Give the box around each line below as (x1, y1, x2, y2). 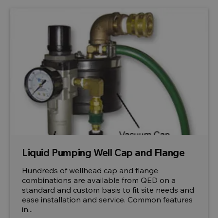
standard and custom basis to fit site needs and (22, 185, 194, 195)
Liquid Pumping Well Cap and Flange (22, 146, 185, 159)
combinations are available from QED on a (22, 175, 176, 185)
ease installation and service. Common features (22, 195, 193, 204)
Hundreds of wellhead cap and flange (22, 165, 158, 175)
